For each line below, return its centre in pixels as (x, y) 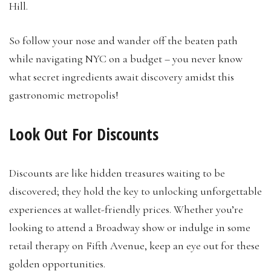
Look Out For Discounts (84, 134)
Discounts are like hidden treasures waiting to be (117, 173)
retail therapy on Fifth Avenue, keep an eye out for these (134, 245)
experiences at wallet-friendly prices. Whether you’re (126, 209)
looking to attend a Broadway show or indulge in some (130, 227)
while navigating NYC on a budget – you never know (126, 58)
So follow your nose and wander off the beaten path (123, 40)
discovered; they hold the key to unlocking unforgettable (135, 191)
